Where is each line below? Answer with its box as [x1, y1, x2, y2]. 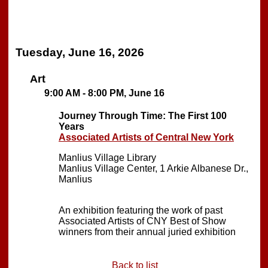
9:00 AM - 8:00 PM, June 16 [44, 87, 165, 98]
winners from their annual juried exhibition [59, 226, 236, 237]
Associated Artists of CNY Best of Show [59, 215, 226, 226]
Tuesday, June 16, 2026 [16, 46, 144, 59]
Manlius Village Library [59, 152, 156, 163]
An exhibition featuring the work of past [59, 205, 223, 215]
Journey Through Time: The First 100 [59, 110, 227, 121]
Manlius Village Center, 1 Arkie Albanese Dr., [59, 163, 248, 173]
